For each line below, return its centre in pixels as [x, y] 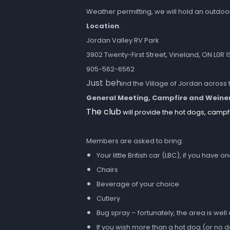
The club [104, 112]
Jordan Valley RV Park [123, 40]
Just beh [104, 83]
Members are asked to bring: [135, 141]
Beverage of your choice [138, 184]
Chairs [107, 170]
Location [103, 26]
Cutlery [108, 198]
